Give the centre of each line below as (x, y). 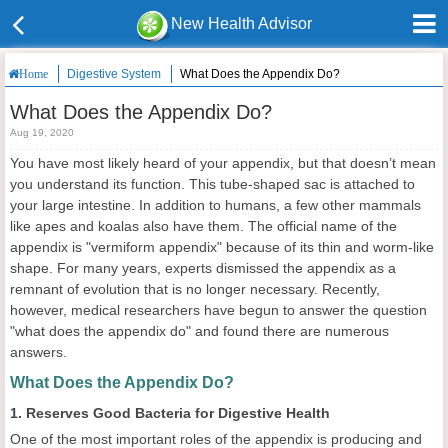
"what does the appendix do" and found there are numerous (199, 331)
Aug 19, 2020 (42, 132)
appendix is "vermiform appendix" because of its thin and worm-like (222, 247)
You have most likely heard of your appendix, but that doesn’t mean (223, 163)
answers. (38, 352)
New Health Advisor (241, 23)
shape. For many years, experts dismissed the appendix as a (203, 268)
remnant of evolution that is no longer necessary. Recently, (195, 289)
